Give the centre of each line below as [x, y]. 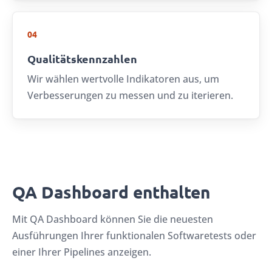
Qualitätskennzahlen [82, 59]
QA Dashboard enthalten [111, 192]
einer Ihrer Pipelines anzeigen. [82, 252]
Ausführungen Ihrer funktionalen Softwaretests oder [134, 236]
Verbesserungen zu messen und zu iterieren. [130, 96]
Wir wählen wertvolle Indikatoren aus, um [123, 79]
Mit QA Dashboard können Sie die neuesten [113, 219]
